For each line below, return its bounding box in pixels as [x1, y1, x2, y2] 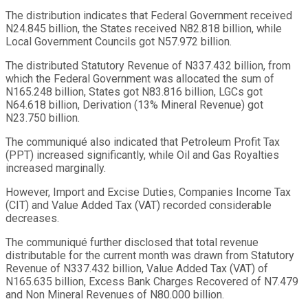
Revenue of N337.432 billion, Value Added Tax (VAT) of [5, 261, 268, 275]
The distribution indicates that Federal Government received [5, 8, 292, 22]
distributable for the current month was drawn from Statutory [5, 248, 294, 262]
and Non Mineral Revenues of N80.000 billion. [5, 287, 224, 301]
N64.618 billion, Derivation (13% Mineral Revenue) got [5, 98, 263, 111]
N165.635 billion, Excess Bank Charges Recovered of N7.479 [5, 274, 298, 288]
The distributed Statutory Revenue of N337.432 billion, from [5, 58, 291, 72]
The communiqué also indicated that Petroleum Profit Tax [5, 135, 280, 148]
